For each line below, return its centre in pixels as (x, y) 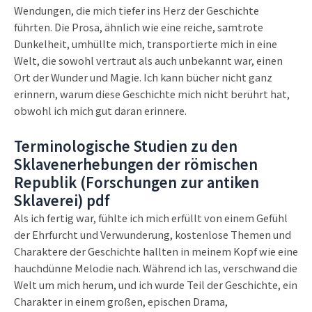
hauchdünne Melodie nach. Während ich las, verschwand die (156, 267)
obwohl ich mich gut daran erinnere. (100, 111)
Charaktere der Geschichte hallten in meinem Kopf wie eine (156, 251)
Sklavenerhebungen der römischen (136, 164)
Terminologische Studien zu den (126, 146)
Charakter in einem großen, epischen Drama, (121, 301)
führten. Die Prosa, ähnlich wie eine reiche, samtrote (139, 27)
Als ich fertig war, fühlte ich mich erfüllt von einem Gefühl (151, 217)
